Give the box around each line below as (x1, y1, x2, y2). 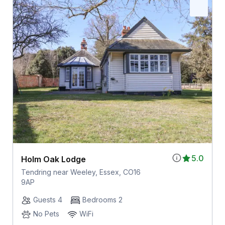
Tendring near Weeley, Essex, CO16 (21, 168, 141, 177)
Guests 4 (33, 195, 62, 204)
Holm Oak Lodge (21, 154, 86, 165)
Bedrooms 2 (82, 195, 123, 204)
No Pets (33, 209, 59, 218)
